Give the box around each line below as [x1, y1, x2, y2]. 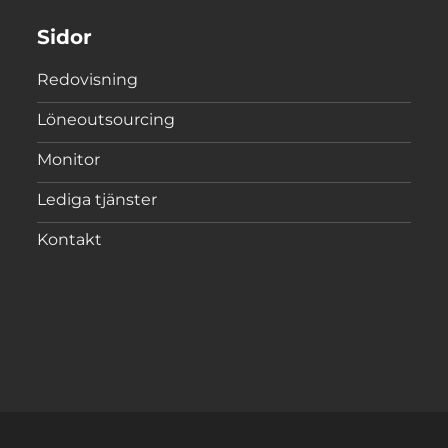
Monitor [37, 150, 101, 170]
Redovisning [37, 70, 139, 90]
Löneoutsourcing [37, 110, 176, 130]
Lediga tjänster [37, 190, 158, 210]
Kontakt [37, 230, 103, 250]
